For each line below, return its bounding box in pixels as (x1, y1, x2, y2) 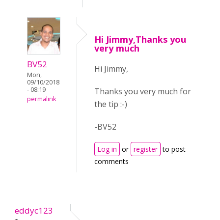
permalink (27, 95, 56, 104)
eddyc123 (15, 205, 53, 217)
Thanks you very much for (94, 86, 191, 97)
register (134, 144, 158, 154)
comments (94, 157, 129, 166)
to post (161, 144, 186, 154)
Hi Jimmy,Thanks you (94, 33, 186, 46)
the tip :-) (94, 99, 127, 110)
